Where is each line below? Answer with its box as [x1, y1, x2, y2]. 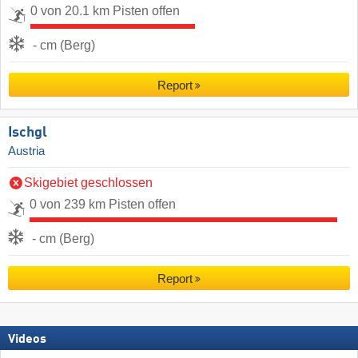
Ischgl [8, 125, 47, 140]
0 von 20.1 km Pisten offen [30, 3, 180, 18]
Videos [8, 333, 46, 347]
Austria [8, 144, 45, 157]
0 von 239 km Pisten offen [30, 197, 176, 211]
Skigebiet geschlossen [24, 175, 153, 189]
